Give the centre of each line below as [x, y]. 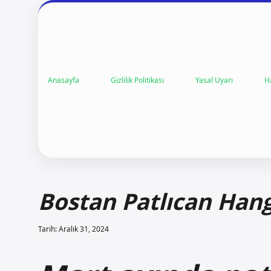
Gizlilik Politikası [137, 80]
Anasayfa [64, 80]
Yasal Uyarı [214, 80]
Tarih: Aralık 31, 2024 [73, 229]
